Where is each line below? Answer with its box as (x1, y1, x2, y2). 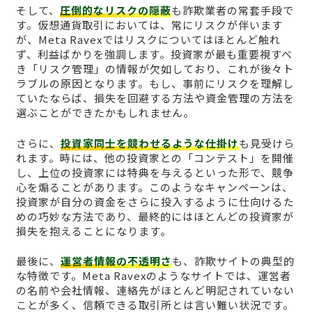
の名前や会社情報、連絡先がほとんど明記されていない (15, 283, 295, 298)
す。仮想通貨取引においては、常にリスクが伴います (15, 17, 283, 33)
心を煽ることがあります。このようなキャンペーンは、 (15, 179, 293, 194)
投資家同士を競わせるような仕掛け (60, 135, 239, 150)
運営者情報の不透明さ (60, 253, 172, 269)
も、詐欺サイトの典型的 (171, 253, 295, 269)
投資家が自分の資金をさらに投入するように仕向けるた (15, 194, 295, 209)
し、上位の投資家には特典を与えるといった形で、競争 (15, 164, 294, 180)
